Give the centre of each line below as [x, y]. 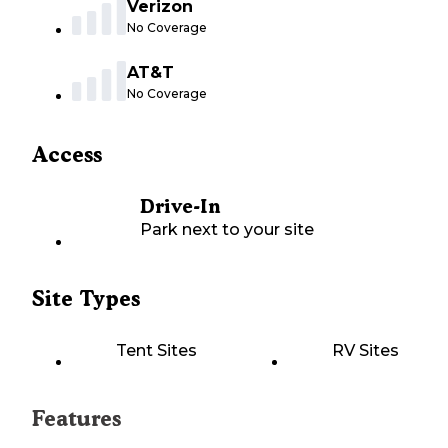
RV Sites [365, 351]
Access [67, 155]
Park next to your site [227, 230]
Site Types [86, 299]
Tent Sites [156, 351]
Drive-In [180, 207]
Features [76, 419]
